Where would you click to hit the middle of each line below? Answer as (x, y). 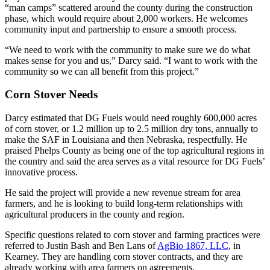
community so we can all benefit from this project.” (102, 71)
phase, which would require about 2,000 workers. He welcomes (126, 18)
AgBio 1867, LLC (193, 246)
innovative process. (41, 172)
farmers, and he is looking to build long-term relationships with (124, 204)
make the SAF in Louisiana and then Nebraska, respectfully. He (126, 140)
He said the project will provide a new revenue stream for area (123, 193)
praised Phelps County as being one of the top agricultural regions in (134, 151)
